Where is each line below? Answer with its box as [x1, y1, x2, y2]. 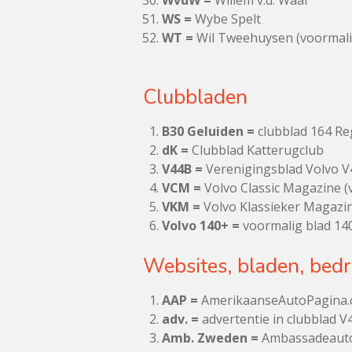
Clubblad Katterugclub [189, 141, 324, 159]
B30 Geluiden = [162, 123, 255, 140]
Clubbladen [143, 83, 247, 111]
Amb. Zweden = [162, 329, 258, 346]
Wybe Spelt [192, 10, 261, 27]
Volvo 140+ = [162, 217, 240, 234]
